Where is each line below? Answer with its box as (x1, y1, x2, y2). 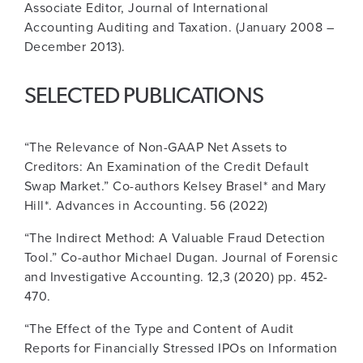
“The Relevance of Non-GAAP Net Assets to (23, 138, 288, 157)
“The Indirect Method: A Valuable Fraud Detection (23, 228, 326, 248)
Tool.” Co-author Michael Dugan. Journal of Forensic (23, 248, 339, 267)
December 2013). (23, 37, 126, 57)
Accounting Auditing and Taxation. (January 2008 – (23, 18, 335, 37)
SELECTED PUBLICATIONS (23, 86, 263, 109)
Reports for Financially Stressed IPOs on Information (23, 339, 338, 358)
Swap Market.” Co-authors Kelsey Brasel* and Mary (23, 177, 327, 196)
